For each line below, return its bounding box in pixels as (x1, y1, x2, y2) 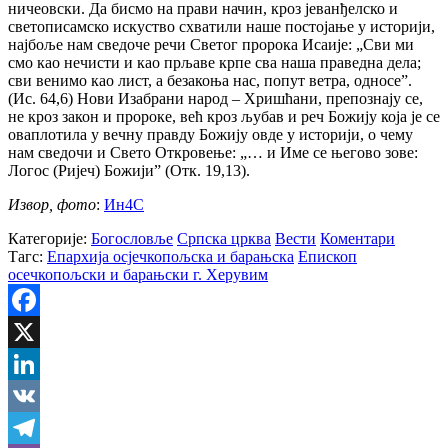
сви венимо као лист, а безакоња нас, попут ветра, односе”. (8, 72, 412, 90)
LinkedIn (8, 387, 66, 405)
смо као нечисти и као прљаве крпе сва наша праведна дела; (8, 54, 421, 72)
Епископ (298, 248, 357, 266)
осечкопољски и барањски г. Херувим (8, 266, 268, 284)
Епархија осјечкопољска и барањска (47, 248, 294, 266)
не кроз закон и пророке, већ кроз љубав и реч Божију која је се (8, 108, 440, 126)
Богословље (91, 230, 173, 248)
